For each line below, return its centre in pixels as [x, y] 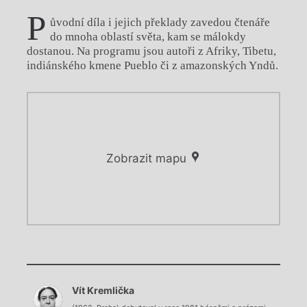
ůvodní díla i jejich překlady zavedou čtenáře [160, 23]
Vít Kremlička [103, 290]
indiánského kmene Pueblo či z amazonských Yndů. [152, 66]
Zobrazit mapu [148, 158]
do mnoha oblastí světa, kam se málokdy [148, 37]
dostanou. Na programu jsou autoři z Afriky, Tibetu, [151, 51]
